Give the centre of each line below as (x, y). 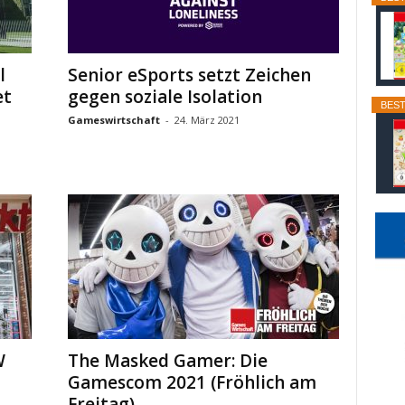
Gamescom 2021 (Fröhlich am (192, 382)
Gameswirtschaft (113, 120)
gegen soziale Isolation (165, 97)
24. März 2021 (207, 120)
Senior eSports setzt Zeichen (189, 75)
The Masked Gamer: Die (167, 361)
